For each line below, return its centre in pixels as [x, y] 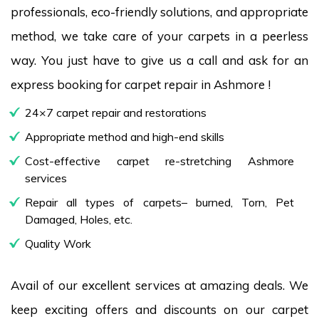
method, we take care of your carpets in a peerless [159, 36]
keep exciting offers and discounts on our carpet [159, 309]
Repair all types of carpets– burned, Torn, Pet [159, 202]
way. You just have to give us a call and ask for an [159, 60]
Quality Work [58, 243]
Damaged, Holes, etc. [79, 219]
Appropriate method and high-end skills [125, 136]
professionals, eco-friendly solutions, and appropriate [159, 11]
